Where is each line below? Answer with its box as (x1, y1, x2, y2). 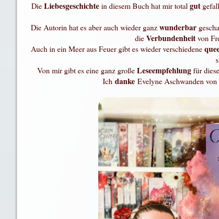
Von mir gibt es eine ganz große (37, 65, 137, 76)
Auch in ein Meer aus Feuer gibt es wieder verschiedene (31, 44, 205, 54)
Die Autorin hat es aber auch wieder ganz (30, 22, 159, 33)
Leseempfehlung (137, 65, 194, 76)
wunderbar (159, 22, 198, 33)
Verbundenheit (146, 32, 198, 44)
